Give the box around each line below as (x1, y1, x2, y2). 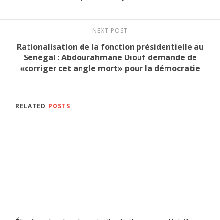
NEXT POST (92, 27, 128, 35)
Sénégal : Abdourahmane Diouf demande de (23, 52, 197, 63)
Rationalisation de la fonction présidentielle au (16, 41, 204, 53)
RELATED (15, 102, 48, 110)
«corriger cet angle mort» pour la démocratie (20, 63, 200, 74)
